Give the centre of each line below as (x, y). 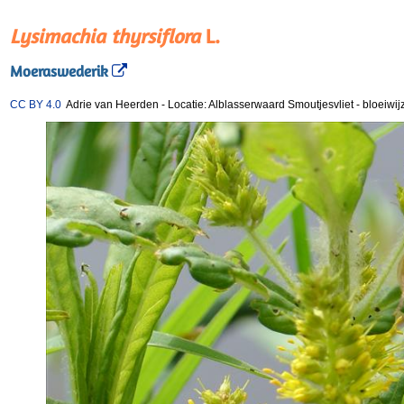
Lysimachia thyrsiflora (105, 36)
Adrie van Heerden (110, 105)
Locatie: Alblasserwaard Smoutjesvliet (262, 105)
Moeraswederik (59, 72)
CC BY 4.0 (36, 105)
